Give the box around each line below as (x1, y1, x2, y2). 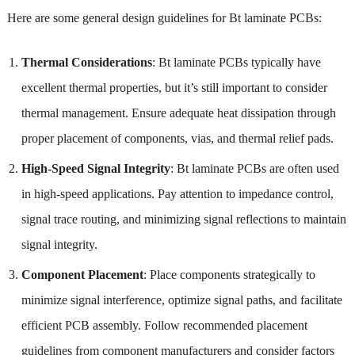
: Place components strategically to (143, 267, 315, 281)
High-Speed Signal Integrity (21, 161, 170, 175)
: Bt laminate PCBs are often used (170, 161, 339, 175)
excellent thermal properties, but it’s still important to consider (21, 80, 327, 94)
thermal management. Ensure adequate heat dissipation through (21, 105, 336, 120)
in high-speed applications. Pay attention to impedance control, (21, 186, 334, 200)
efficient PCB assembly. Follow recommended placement (21, 318, 307, 332)
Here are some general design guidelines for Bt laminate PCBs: (6, 10, 322, 25)
